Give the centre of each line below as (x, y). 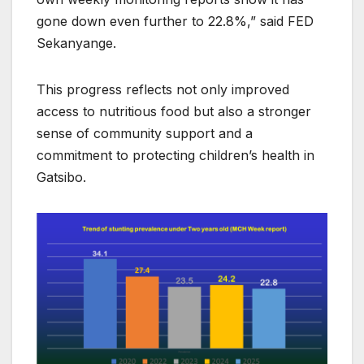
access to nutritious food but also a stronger (174, 112)
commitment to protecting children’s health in (175, 156)
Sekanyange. (76, 43)
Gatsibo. (61, 178)
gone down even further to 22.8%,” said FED (175, 22)
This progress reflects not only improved (163, 90)
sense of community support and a (145, 134)
